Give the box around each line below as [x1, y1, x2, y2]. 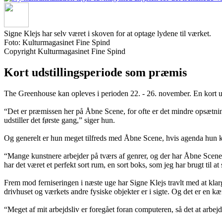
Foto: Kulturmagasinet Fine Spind [4, 38, 110, 47]
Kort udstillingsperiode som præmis [4, 66, 187, 79]
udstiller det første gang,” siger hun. [4, 116, 115, 125]
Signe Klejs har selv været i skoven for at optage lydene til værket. [4, 29, 211, 38]
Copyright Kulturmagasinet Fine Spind [4, 47, 125, 56]
